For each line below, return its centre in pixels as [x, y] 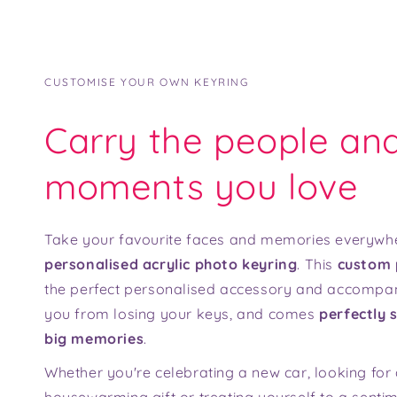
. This [317, 264]
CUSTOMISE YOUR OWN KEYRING [147, 82]
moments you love [202, 186]
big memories [94, 338]
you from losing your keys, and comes [182, 313]
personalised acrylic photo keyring [171, 264]
